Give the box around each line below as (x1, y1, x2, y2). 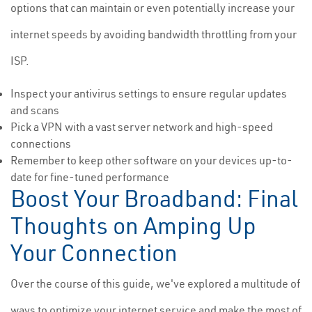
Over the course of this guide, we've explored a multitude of (10, 276, 300, 290)
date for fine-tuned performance (10, 170, 169, 184)
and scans (10, 103, 59, 117)
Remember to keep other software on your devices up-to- (10, 153, 292, 167)
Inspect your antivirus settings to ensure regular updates (10, 86, 287, 100)
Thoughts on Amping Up (10, 211, 256, 240)
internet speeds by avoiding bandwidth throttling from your (10, 27, 297, 41)
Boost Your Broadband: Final (10, 184, 298, 213)
